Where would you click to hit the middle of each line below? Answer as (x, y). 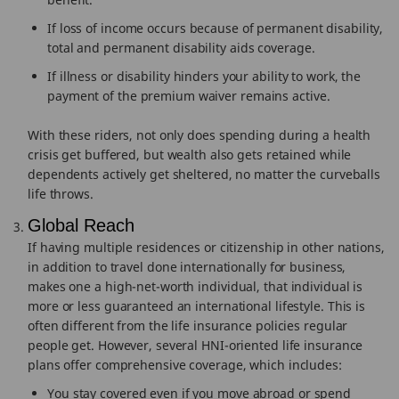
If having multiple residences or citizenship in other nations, (206, 247)
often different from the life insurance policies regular (188, 326)
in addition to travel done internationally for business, (187, 267)
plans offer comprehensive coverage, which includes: (185, 365)
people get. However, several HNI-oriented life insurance (195, 345)
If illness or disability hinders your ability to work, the (204, 76)
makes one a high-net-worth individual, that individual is (195, 286)
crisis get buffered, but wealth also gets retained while (190, 155)
